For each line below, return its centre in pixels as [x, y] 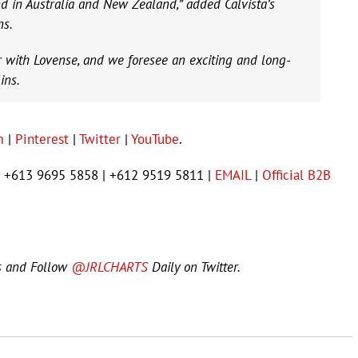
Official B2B [296, 175]
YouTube [155, 139]
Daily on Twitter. [194, 267]
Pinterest [42, 139]
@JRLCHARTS [109, 267]
